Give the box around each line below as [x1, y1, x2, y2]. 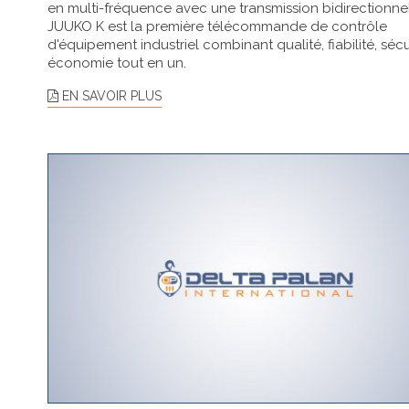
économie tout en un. [47, 54, 186, 71]
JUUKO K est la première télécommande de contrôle [47, 17, 387, 35]
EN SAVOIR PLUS [58, 88, 162, 103]
